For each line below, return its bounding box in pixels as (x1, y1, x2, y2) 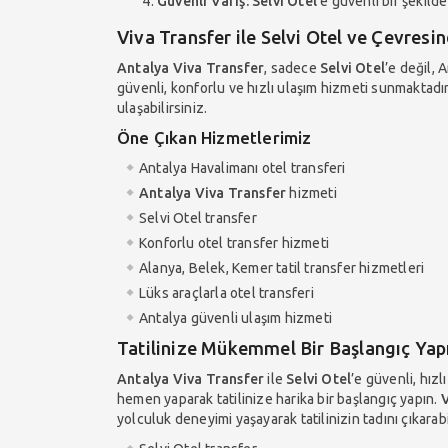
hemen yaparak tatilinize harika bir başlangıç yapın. (117, 390, 441, 407)
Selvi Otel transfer (139, 209, 257, 226)
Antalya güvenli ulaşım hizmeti (139, 309, 332, 326)
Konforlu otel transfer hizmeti (139, 234, 329, 251)
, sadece (264, 59, 321, 76)
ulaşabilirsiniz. (117, 99, 208, 116)
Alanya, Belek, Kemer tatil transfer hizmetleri (139, 259, 425, 276)
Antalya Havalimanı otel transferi (139, 159, 346, 176)
